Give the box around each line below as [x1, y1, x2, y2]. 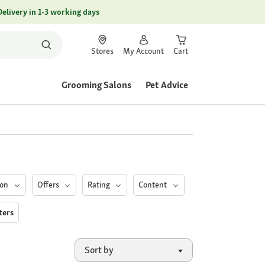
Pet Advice [146, 79, 188, 91]
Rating [87, 179, 112, 190]
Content [138, 179, 169, 190]
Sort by [85, 244, 114, 257]
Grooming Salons [62, 79, 131, 91]
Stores [91, 46, 114, 56]
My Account [123, 46, 164, 56]
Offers [37, 179, 61, 190]
